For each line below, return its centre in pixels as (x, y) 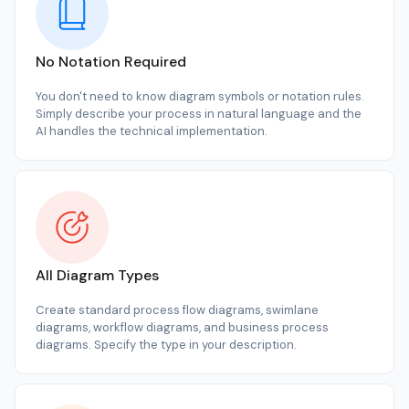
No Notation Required (111, 61)
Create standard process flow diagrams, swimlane (177, 309)
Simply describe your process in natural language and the (199, 113)
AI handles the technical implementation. (152, 131)
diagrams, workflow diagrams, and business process (182, 327)
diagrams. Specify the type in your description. (166, 344)
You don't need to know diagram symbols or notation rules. (200, 96)
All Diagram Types (97, 275)
